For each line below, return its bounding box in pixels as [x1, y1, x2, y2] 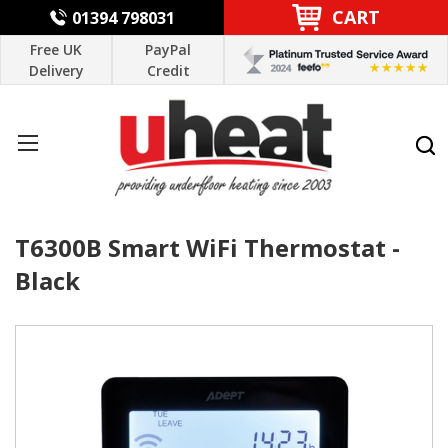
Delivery [28, 61, 84, 80]
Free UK [30, 40, 82, 59]
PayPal [145, 40, 191, 59]
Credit [146, 61, 190, 80]
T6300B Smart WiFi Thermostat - [15, 230, 400, 264]
